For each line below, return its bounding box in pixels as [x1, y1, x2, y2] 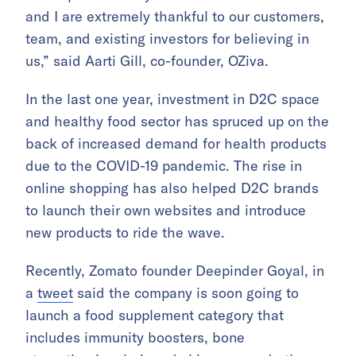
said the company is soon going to [73, 284, 299, 302]
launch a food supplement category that [25, 306, 284, 324]
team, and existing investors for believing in [25, 29, 309, 48]
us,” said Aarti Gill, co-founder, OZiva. [25, 52, 269, 70]
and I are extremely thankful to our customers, [25, 7, 324, 25]
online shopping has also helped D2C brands [25, 179, 319, 197]
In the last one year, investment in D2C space [25, 90, 319, 108]
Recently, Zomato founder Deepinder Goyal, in [25, 261, 324, 280]
